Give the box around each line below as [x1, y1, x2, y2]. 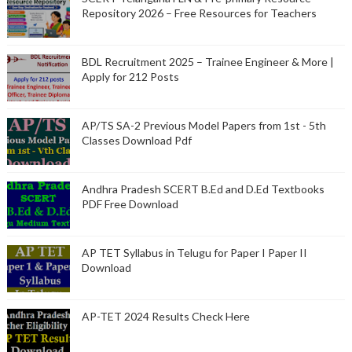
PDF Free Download [81, 197, 178, 211]
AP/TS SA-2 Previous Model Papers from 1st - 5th [81, 119, 326, 133]
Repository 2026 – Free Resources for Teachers [81, 6, 317, 20]
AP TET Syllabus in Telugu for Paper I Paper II [81, 246, 307, 260]
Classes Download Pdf [81, 134, 192, 148]
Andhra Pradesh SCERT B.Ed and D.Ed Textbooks [81, 182, 324, 196]
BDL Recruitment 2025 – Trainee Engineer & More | [81, 55, 334, 69]
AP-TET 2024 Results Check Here [81, 310, 250, 324]
